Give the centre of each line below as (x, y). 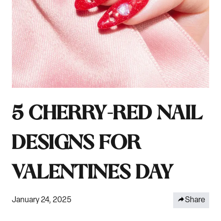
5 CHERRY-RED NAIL (107, 114)
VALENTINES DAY (93, 173)
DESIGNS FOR (76, 144)
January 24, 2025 (42, 200)
